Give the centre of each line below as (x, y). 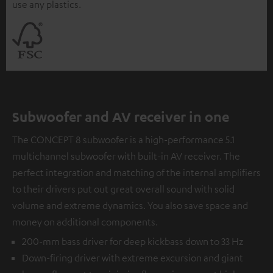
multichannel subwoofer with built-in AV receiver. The (126, 156)
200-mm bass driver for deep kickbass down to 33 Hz (133, 242)
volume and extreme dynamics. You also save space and (130, 206)
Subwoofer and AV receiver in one (121, 117)
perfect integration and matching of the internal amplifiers (136, 173)
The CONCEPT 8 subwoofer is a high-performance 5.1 (123, 140)
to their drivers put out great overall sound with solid (123, 189)
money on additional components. (85, 222)
